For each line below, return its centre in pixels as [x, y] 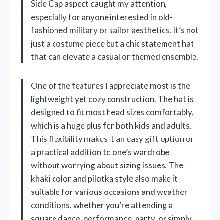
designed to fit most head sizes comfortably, [112, 112]
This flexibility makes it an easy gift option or [112, 138]
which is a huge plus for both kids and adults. [111, 125]
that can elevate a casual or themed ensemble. [115, 56]
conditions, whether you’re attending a [102, 205]
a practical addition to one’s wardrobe [100, 152]
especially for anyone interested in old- [102, 17]
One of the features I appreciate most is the [110, 85]
